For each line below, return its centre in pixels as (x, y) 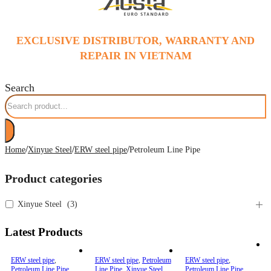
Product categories (54, 178)
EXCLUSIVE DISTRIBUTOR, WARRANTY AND (135, 40)
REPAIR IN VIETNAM (135, 55)
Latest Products (44, 232)
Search (20, 87)
